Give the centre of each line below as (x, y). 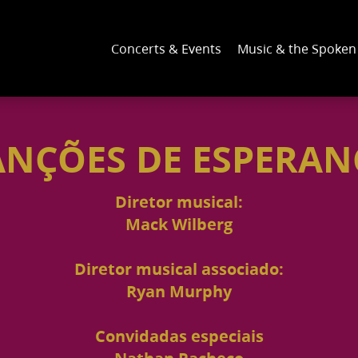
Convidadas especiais (179, 336)
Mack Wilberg (179, 224)
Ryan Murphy (179, 291)
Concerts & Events (166, 48)
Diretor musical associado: (179, 268)
